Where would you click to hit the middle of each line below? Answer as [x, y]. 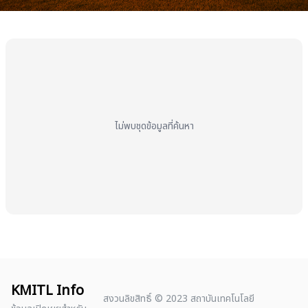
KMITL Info [47, 291]
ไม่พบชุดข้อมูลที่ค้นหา [154, 126]
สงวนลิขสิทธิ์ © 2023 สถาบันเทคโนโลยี [179, 298]
